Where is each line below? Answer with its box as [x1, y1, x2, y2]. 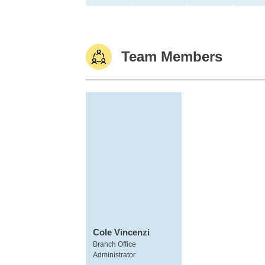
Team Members [121, 49, 222, 64]
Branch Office [93, 240, 136, 248]
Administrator [93, 251, 135, 259]
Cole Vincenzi [93, 227, 150, 237]
